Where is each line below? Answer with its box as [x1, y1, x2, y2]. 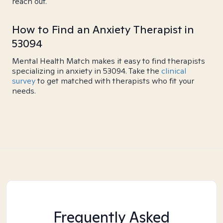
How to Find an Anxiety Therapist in [12, 22, 194, 36]
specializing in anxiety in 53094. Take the [12, 66, 161, 76]
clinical [161, 66, 186, 76]
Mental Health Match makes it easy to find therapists [12, 56, 205, 66]
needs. [12, 86, 36, 96]
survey [12, 76, 35, 86]
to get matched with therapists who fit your [35, 76, 194, 86]
